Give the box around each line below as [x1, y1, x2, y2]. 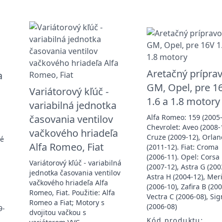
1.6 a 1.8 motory [146, 94, 220, 108]
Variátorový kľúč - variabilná [29, 158, 121, 167]
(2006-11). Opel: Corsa [146, 152, 220, 162]
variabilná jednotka [29, 98, 116, 112]
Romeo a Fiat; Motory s [29, 197, 105, 207]
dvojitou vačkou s [29, 207, 86, 217]
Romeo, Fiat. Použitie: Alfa [29, 187, 115, 197]
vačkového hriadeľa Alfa [29, 177, 108, 187]
